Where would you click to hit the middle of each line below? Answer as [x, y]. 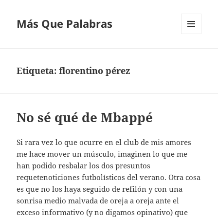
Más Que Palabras [65, 24]
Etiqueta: [38, 71]
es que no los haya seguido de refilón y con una [100, 189]
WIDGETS [195, 54]
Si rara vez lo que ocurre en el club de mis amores [104, 142]
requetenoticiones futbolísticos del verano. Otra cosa [109, 177]
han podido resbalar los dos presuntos [84, 166]
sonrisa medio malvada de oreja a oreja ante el [98, 201]
